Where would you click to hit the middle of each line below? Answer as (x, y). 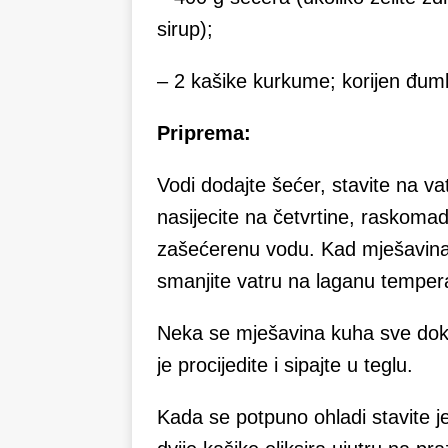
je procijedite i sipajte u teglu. (285, 365)
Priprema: (204, 133)
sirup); (185, 29)
